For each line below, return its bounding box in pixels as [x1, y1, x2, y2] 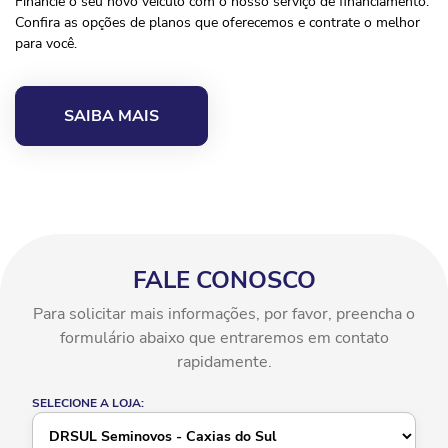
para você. [15, 34, 77, 54]
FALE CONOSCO [132, 264, 316, 297]
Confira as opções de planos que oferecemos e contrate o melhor [15, 13, 420, 33]
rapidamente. [176, 351, 272, 374]
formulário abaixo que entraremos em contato [59, 327, 389, 350]
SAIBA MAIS [64, 105, 159, 128]
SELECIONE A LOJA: [32, 395, 144, 412]
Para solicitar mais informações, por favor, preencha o [33, 303, 415, 326]
